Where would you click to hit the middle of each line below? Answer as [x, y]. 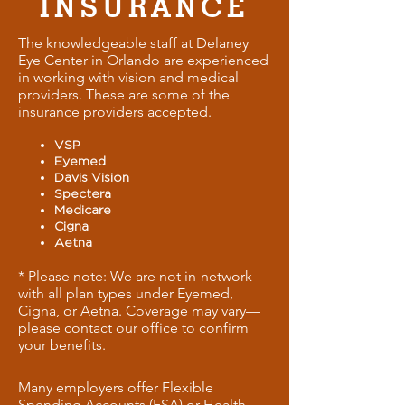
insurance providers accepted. [115, 112]
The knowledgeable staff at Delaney [133, 43]
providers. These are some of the [124, 94]
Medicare [83, 209]
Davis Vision [92, 177]
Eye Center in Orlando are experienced [143, 60]
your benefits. [62, 345]
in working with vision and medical [128, 77]
